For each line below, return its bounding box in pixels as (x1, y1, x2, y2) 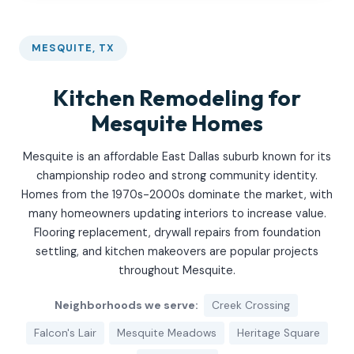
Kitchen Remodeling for (53, 84, 301, 112)
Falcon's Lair (34, 326, 96, 340)
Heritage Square (237, 326, 320, 340)
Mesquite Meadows (117, 326, 217, 340)
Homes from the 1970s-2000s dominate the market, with (21, 187, 333, 202)
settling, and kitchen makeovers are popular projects (36, 244, 318, 259)
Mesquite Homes (91, 109, 263, 137)
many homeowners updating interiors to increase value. (28, 206, 326, 221)
